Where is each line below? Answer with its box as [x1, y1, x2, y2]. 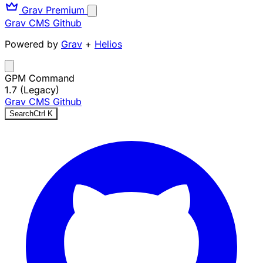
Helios [95, 38, 122, 50]
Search [9, 109, 33, 118]
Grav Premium [19, 4, 87, 16]
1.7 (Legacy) [5, 84, 59, 96]
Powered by [5, 38, 61, 50]
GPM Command [5, 72, 75, 84]
